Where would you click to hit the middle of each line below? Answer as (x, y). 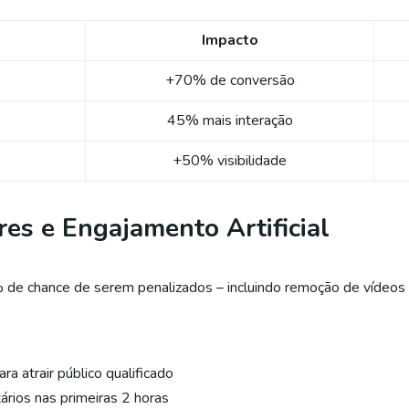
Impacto (230, 41)
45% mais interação (230, 121)
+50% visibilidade (230, 161)
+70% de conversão (230, 81)
